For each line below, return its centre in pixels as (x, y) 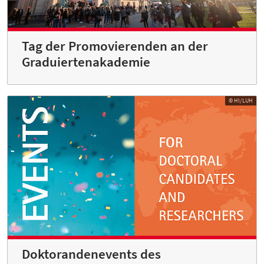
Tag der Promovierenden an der (115, 46)
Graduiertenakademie (86, 62)
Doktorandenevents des (91, 254)
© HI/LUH (241, 100)
